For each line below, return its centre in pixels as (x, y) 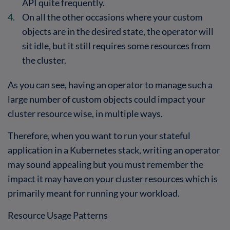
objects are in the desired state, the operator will (118, 31)
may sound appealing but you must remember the (106, 164)
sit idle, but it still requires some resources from (116, 45)
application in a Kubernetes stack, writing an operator (114, 150)
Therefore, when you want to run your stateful (99, 135)
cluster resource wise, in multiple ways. (85, 113)
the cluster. (44, 60)
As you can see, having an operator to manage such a (110, 84)
